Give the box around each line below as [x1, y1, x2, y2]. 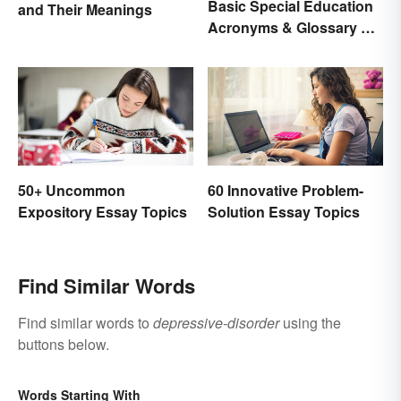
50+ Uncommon [18, 179, 125, 200]
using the [279, 311, 341, 333]
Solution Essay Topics [208, 200, 360, 222]
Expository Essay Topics [18, 200, 187, 222]
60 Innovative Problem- [208, 179, 363, 200]
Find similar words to [18, 311, 153, 333]
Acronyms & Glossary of [208, 16, 374, 38]
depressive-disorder [153, 311, 279, 333]
